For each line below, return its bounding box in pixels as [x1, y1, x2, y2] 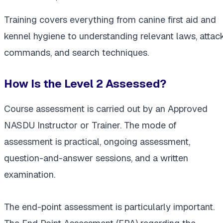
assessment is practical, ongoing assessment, [4, 135, 190, 147]
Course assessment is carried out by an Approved [4, 103, 208, 114]
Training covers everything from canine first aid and [4, 14, 216, 26]
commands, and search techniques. [4, 47, 149, 59]
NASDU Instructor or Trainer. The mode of [4, 119, 177, 131]
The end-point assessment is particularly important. [4, 201, 215, 213]
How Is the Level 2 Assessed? [4, 76, 166, 92]
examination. [4, 168, 55, 180]
